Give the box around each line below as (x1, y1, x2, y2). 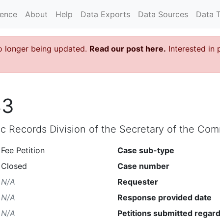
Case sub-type (117, 145, 174, 155)
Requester (117, 176, 158, 187)
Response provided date (117, 192, 212, 202)
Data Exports (81, 9, 130, 19)
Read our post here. (89, 43, 166, 54)
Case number (117, 161, 169, 171)
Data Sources (138, 9, 188, 19)
